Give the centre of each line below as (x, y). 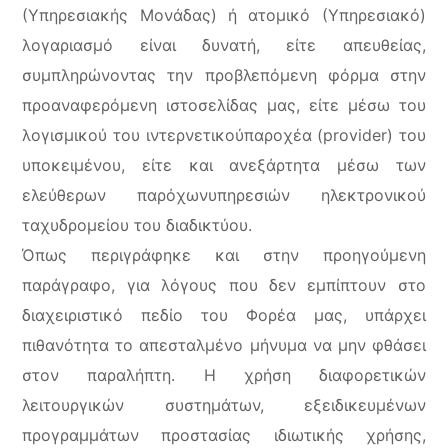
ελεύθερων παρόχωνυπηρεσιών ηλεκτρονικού (224, 195)
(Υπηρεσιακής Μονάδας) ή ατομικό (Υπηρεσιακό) (224, 15)
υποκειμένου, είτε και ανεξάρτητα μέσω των (224, 165)
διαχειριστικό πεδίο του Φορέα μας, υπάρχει (224, 315)
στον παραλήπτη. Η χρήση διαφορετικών (224, 375)
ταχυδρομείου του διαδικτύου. (137, 225)
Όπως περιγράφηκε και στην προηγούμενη (224, 255)
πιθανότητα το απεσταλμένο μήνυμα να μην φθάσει (224, 345)
